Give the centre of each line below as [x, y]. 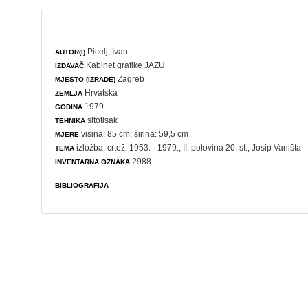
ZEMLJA [69, 93]
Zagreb [130, 79]
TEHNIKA [70, 120]
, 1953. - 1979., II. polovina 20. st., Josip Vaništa [213, 147]
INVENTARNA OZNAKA [93, 162]
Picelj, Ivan [108, 51]
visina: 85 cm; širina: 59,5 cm [134, 134]
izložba [90, 147]
